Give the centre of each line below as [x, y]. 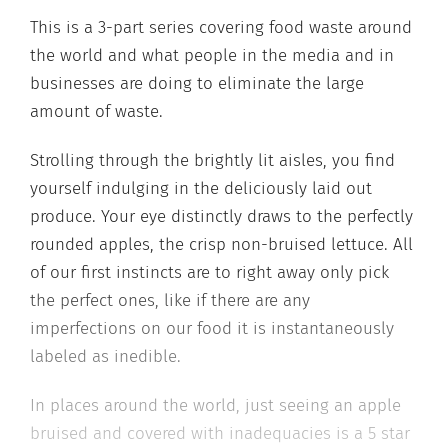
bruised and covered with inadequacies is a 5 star [220, 434]
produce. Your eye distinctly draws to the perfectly [221, 216]
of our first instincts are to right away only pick [209, 272]
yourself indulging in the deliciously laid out [201, 188]
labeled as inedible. [105, 356]
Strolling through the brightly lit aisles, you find [212, 160]
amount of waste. [96, 111]
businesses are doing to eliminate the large [197, 83]
